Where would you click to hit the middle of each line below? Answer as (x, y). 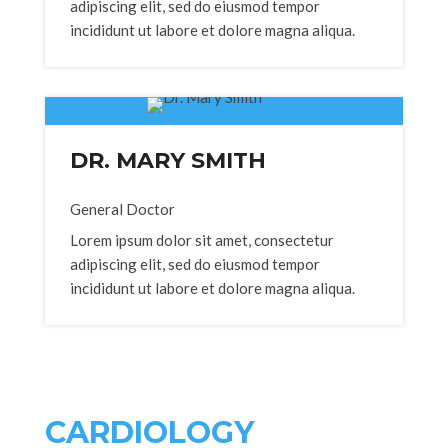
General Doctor (122, 209)
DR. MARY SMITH (167, 160)
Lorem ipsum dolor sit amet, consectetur (201, 240)
